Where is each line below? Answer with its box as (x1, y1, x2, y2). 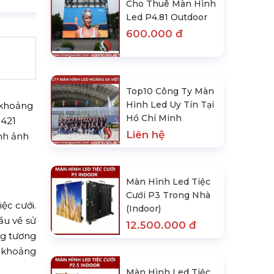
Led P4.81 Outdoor (126, 11, 208, 23)
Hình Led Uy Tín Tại (126, 99, 215, 111)
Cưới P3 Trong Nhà (126, 190, 211, 201)
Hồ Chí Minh (126, 113, 182, 124)
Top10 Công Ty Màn (126, 86, 215, 97)
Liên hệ (126, 128, 166, 141)
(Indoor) (126, 203, 161, 215)
